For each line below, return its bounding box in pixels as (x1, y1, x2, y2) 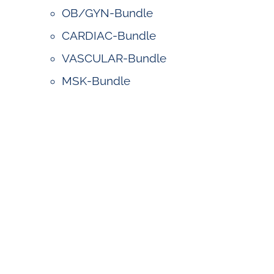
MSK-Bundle (61, 74, 130, 87)
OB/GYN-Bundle (61, 6, 153, 20)
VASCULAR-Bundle (61, 51, 166, 65)
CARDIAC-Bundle (61, 29, 156, 42)
